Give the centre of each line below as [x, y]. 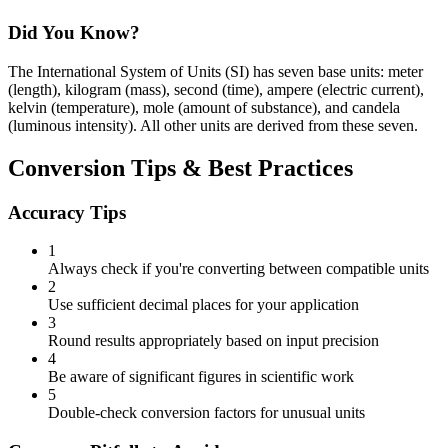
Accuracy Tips [67, 212]
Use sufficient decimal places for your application [203, 305]
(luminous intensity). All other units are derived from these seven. [213, 125]
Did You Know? [74, 33]
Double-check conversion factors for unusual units [206, 413]
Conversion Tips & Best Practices [180, 167]
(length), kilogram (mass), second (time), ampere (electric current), [216, 89]
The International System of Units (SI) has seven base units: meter [215, 71]
